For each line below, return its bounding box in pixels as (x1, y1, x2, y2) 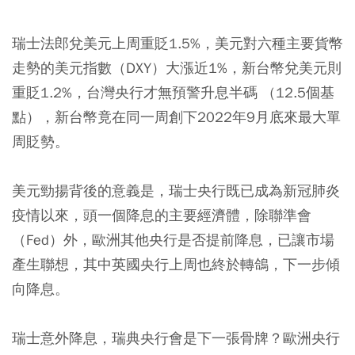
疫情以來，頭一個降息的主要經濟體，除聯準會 (12, 205, 311, 224)
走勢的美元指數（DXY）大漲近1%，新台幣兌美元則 (12, 58, 342, 77)
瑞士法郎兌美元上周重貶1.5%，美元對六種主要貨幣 (12, 33, 343, 52)
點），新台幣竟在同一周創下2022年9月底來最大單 (12, 107, 341, 126)
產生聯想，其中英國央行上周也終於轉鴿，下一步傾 (12, 254, 340, 273)
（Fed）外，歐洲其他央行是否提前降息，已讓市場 (12, 230, 334, 249)
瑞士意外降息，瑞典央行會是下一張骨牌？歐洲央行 (12, 328, 340, 347)
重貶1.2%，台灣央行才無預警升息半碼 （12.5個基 (12, 82, 334, 101)
